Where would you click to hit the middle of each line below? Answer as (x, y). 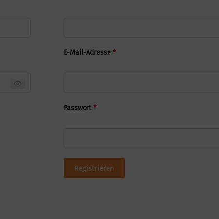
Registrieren (94, 168)
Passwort (79, 108)
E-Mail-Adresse (88, 52)
